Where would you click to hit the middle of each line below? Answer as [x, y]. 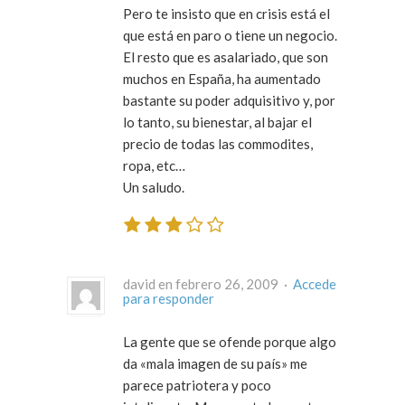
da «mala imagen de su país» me [215, 364]
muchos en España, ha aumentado [222, 78]
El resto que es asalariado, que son [226, 57]
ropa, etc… [154, 165]
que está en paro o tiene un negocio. [230, 35]
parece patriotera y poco [197, 386]
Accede [315, 284]
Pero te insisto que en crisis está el [226, 13]
